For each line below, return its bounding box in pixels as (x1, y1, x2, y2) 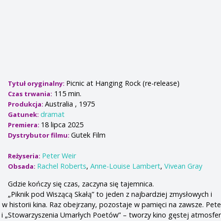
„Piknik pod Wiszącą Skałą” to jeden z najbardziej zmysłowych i (8, 189, 213, 199)
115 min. (52, 89, 82, 99)
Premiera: (8, 120, 41, 130)
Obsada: (8, 162, 37, 171)
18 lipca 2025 (41, 120, 84, 130)
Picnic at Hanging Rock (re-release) (66, 78, 180, 88)
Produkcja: (8, 100, 45, 109)
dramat (40, 110, 65, 119)
